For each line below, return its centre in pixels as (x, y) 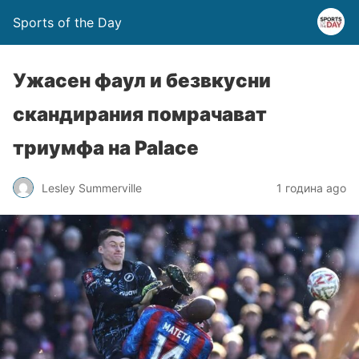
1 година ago (311, 188)
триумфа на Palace (106, 148)
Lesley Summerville (92, 188)
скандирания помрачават (140, 114)
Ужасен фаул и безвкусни (142, 81)
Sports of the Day (67, 22)
